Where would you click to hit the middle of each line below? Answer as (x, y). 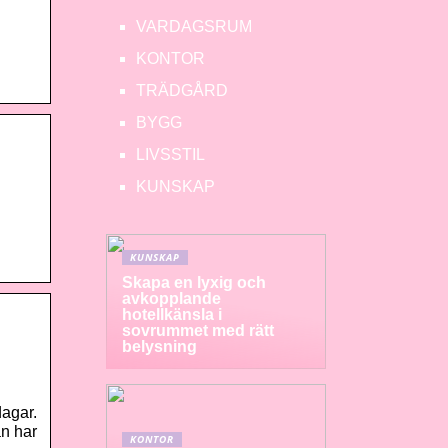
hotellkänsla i (172, 314)
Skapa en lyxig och (194, 282)
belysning (159, 346)
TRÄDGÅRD (182, 90)
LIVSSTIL (170, 154)
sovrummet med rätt (198, 330)
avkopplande (171, 298)
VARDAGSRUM (194, 26)
